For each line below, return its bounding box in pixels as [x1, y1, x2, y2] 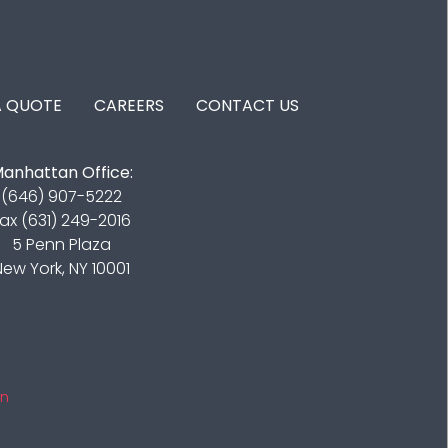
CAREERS [94, 94, 164, 118]
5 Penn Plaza [11, 233, 111, 257]
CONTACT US [196, 94, 299, 118]
